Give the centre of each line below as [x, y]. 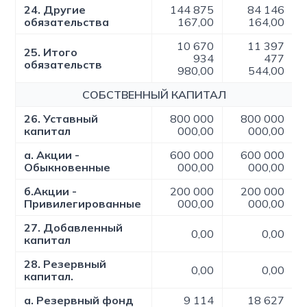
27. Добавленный [74, 228]
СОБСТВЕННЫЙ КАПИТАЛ [155, 95]
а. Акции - [52, 155]
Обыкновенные [67, 167]
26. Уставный [61, 119]
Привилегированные [83, 204]
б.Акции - [51, 191]
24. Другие [55, 10]
